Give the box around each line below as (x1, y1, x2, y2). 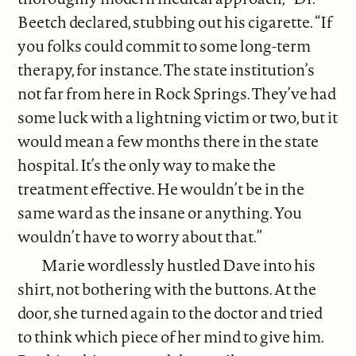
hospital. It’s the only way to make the (17, 154, 277, 176)
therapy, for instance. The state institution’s (17, 59, 315, 81)
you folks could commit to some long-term (17, 35, 311, 57)
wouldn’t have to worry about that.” (17, 226, 263, 248)
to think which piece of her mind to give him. (17, 325, 324, 347)
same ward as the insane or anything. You (17, 202, 303, 224)
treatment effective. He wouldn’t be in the (17, 178, 305, 200)
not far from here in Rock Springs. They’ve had (17, 83, 337, 105)
